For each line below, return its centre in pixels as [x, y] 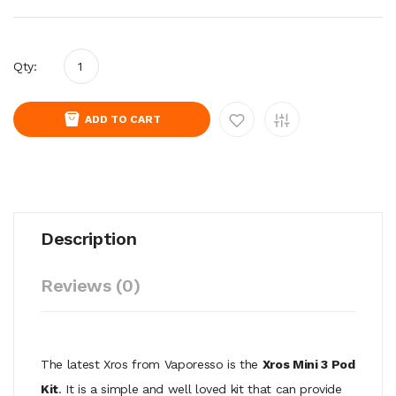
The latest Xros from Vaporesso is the [152, 364]
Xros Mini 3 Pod [308, 364]
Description [89, 238]
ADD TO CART [123, 119]
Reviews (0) [91, 285]
